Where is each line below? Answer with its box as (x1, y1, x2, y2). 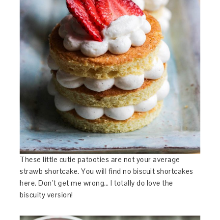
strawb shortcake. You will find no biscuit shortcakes (20, 166, 193, 176)
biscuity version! (20, 190, 73, 199)
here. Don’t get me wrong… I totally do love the (20, 178, 173, 188)
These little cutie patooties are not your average (20, 154, 180, 164)
